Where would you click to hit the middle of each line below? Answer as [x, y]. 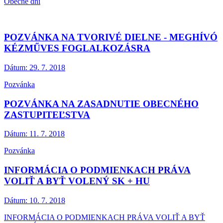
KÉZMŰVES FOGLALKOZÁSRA [77, 48]
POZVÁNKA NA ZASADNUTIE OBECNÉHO [101, 104]
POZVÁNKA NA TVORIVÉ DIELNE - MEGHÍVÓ [111, 37]
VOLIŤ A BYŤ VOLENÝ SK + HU [77, 181]
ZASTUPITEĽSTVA [47, 114]
